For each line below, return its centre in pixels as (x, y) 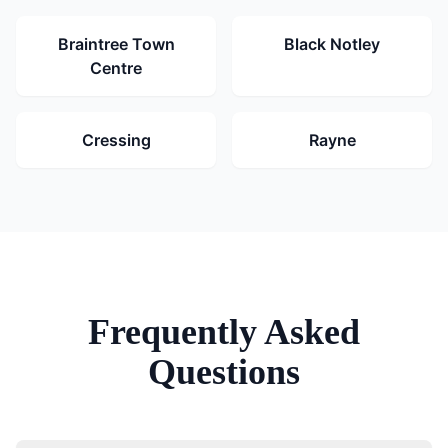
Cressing (116, 140)
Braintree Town (116, 44)
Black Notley (332, 44)
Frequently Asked (224, 332)
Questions (224, 372)
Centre (116, 68)
